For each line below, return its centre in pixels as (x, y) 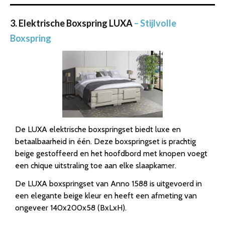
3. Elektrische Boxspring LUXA (72, 23)
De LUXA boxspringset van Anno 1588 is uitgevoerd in (108, 184)
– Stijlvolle (155, 23)
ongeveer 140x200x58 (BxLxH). (71, 208)
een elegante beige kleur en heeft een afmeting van (106, 196)
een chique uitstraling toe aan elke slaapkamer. (96, 166)
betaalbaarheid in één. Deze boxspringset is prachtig (105, 142)
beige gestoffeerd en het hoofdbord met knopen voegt (111, 154)
